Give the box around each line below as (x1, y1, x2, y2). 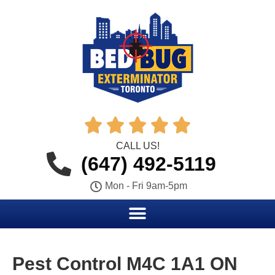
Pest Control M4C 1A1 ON (12, 254, 238, 274)
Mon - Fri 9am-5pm (105, 180, 188, 191)
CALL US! (115, 141, 160, 151)
